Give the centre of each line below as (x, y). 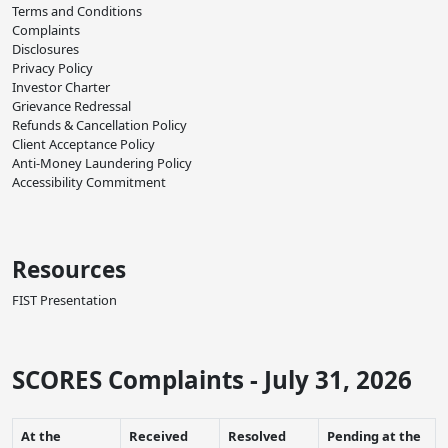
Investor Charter (61, 87)
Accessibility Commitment (89, 182)
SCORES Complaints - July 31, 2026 (212, 380)
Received (158, 436)
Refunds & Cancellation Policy (99, 125)
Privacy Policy (52, 68)
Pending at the (374, 436)
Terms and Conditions (77, 11)
